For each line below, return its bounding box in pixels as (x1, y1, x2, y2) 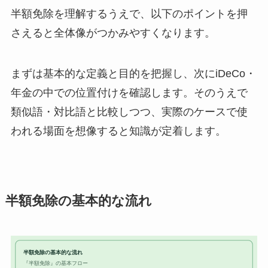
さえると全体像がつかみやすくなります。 (10, 26, 215, 39)
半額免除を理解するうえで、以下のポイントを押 (10, 7, 248, 20)
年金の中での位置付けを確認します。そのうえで (10, 86, 248, 99)
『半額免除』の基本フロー (23, 260, 88, 266)
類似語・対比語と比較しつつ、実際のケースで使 (10, 105, 248, 118)
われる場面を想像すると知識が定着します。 (10, 124, 226, 137)
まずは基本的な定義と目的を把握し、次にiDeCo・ (10, 67, 256, 80)
